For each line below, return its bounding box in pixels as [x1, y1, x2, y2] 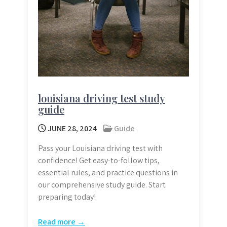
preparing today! [38, 191, 96, 202]
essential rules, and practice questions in [38, 167, 178, 178]
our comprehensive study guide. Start [38, 179, 166, 190]
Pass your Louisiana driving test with [38, 142, 163, 154]
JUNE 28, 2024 [46, 123, 97, 134]
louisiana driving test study [38, 91, 165, 105]
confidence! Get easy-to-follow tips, [38, 155, 160, 166]
